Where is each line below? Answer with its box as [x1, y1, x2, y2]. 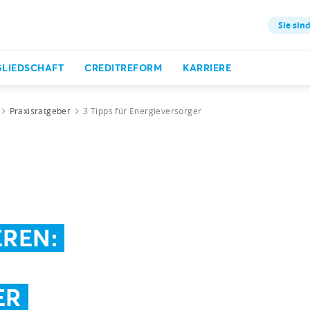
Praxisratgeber [9, 105, 71, 116]
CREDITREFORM [84, 61, 162, 74]
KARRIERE [183, 61, 231, 74]
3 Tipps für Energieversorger [83, 105, 202, 116]
